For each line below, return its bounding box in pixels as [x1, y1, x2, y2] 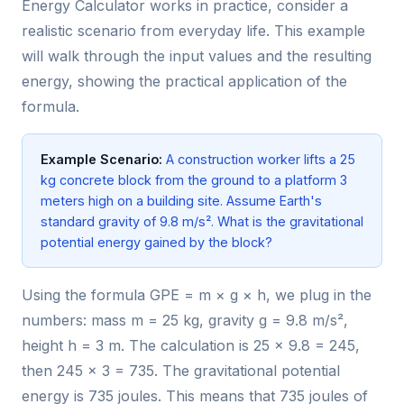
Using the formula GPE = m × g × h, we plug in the [22, 286, 372, 305]
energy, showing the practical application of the [22, 72, 347, 91]
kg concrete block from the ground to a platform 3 [41, 172, 347, 188]
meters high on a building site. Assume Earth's [41, 193, 322, 209]
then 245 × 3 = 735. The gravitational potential [22, 362, 340, 381]
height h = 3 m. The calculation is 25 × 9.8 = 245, [22, 336, 360, 355]
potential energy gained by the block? [41, 234, 272, 251]
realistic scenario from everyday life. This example [22, 22, 365, 41]
